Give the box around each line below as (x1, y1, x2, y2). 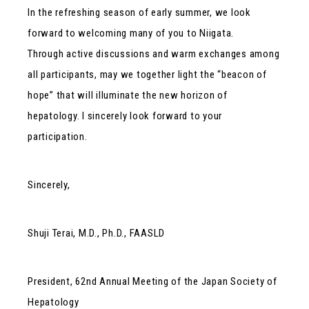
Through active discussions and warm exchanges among (28, 47, 280, 60)
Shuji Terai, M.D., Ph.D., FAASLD (28, 226, 165, 239)
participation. (28, 130, 88, 143)
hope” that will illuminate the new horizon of (28, 88, 228, 101)
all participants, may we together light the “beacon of (28, 68, 267, 81)
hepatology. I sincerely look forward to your (28, 109, 222, 122)
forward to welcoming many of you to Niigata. (28, 26, 234, 39)
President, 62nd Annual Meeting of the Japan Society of (28, 275, 277, 288)
